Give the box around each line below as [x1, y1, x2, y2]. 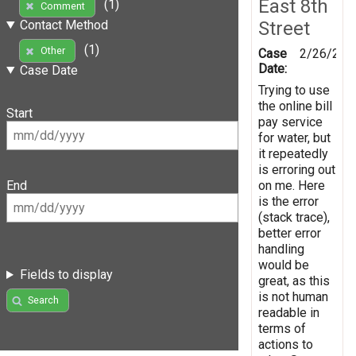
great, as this [258, 273, 330, 288]
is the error [258, 193, 319, 209]
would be [258, 257, 309, 273]
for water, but [258, 130, 331, 145]
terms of [258, 320, 306, 336]
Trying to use [258, 82, 330, 98]
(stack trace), [258, 209, 330, 225]
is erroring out [258, 161, 335, 177]
